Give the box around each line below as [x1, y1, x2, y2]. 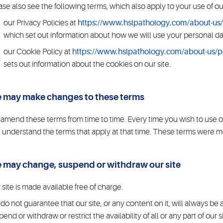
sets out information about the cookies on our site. [3, 60, 171, 69]
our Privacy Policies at [3, 18, 78, 27]
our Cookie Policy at [3, 47, 72, 56]
